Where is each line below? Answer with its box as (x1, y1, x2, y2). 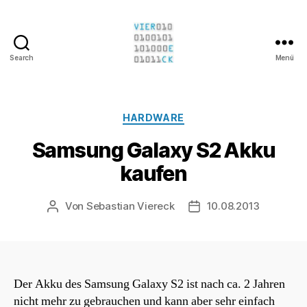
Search (10, 53, 34, 62)
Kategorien (153, 108, 214, 122)
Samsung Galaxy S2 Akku (32, 137, 275, 162)
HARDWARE (123, 112, 184, 123)
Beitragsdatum (193, 199, 267, 213)
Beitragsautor (51, 199, 119, 213)
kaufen (120, 160, 187, 186)
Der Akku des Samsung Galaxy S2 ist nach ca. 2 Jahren (14, 275, 285, 292)
